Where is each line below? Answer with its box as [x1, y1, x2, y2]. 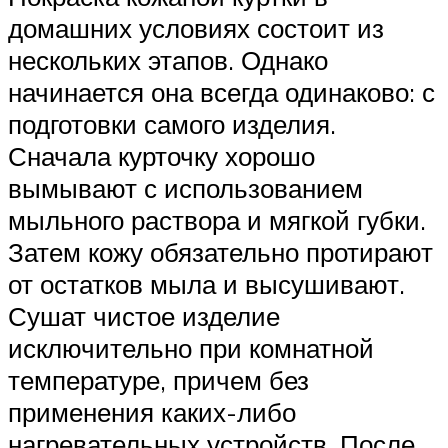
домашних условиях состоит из [8, 11, 384, 44]
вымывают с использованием [8, 171, 363, 204]
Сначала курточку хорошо [8, 139, 315, 172]
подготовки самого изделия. [8, 107, 336, 140]
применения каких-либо [8, 395, 296, 428]
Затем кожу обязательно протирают [8, 235, 433, 268]
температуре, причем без [8, 363, 309, 396]
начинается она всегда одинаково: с [8, 75, 435, 108]
